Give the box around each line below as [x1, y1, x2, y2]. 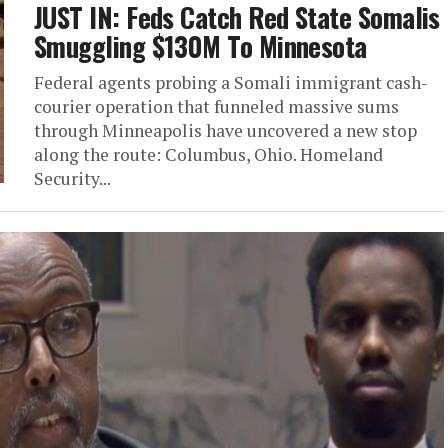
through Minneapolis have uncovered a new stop [34, 119, 417, 143]
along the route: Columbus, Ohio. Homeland [34, 143, 383, 167]
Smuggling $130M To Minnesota [34, 26, 367, 67]
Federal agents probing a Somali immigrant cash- [34, 71, 428, 95]
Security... [34, 167, 111, 191]
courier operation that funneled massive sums [34, 95, 399, 119]
